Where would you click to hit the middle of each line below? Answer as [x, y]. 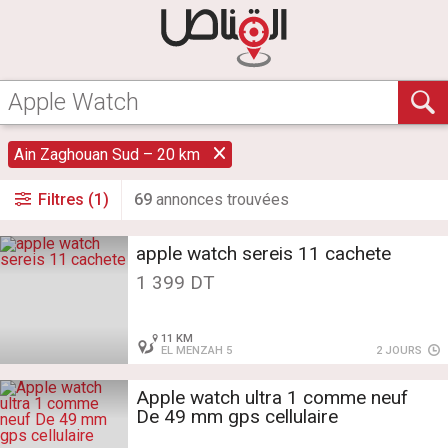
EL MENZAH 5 [197, 351]
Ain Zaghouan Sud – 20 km [107, 155]
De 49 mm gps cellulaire [237, 417]
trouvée [252, 200]
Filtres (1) [72, 200]
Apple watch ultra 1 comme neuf [274, 398]
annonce [183, 200]
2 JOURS [401, 351]
